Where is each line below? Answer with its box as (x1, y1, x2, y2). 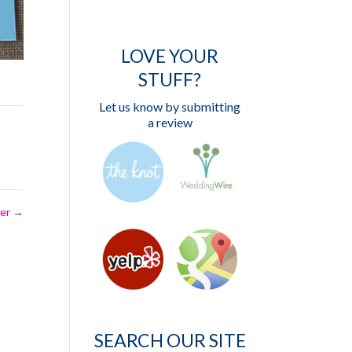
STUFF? (138, 68, 202, 90)
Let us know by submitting (99, 99, 241, 114)
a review (147, 115, 192, 130)
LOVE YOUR (121, 45, 219, 67)
